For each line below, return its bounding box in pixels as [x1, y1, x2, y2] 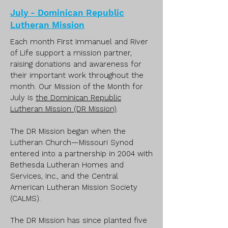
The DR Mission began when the [10, 127, 126, 136]
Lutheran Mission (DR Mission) [10, 104, 117, 113]
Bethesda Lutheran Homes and [10, 160, 124, 169]
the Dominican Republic [36, 93, 121, 102]
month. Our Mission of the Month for [10, 82, 143, 91]
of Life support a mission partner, [10, 48, 132, 58]
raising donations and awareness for [10, 60, 141, 69]
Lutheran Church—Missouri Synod [10, 138, 133, 147]
